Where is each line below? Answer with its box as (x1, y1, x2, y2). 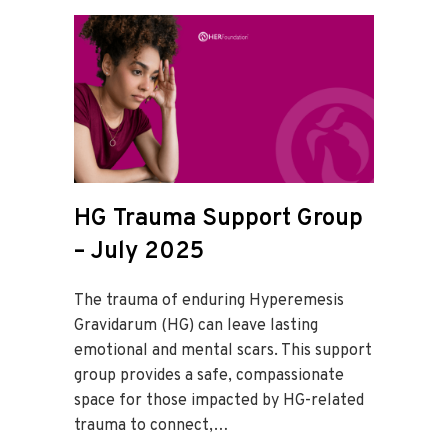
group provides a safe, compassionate (74, 366, 344, 387)
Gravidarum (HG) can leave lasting (74, 316, 318, 337)
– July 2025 (74, 237, 204, 268)
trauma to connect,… (74, 416, 229, 437)
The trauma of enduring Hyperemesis (74, 291, 344, 312)
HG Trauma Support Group (74, 204, 363, 235)
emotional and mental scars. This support (74, 341, 372, 362)
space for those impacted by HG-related (74, 391, 364, 412)
